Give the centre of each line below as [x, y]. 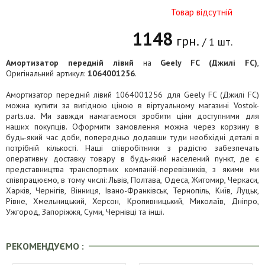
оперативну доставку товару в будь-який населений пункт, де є [132, 159]
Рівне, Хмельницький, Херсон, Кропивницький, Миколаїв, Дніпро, [132, 201]
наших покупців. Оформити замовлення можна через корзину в [132, 127]
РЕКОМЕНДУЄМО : [47, 246]
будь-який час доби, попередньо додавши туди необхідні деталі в [132, 137]
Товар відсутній [202, 12]
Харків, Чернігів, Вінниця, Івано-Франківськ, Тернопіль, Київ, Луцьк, [132, 190]
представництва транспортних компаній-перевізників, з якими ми [132, 169]
